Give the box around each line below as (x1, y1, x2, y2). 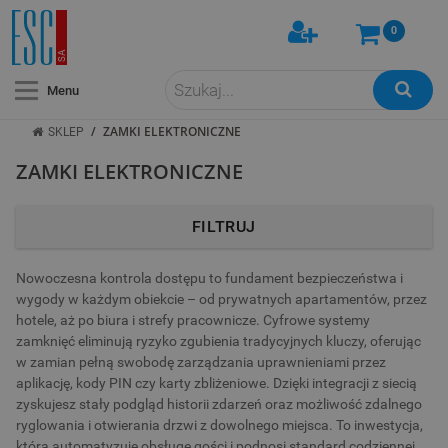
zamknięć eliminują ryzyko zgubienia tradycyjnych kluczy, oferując (16, 333, 422, 350)
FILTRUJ (191, 217, 257, 237)
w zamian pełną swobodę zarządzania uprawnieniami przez (16, 354, 387, 371)
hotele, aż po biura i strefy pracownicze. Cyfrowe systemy (16, 312, 371, 329)
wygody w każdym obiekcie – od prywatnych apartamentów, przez (16, 291, 428, 308)
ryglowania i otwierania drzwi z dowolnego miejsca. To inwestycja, (16, 417, 424, 434)
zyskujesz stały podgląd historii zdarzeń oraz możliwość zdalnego (16, 396, 423, 413)
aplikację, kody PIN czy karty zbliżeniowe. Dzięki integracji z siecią (16, 375, 418, 392)
